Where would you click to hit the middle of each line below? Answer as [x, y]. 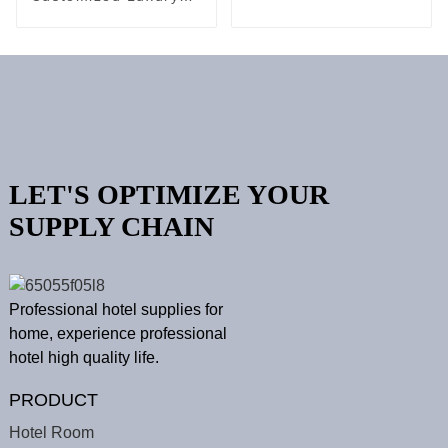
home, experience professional [117, 334]
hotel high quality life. [83, 358]
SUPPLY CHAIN [111, 226]
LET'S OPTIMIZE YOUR [168, 194]
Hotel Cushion [85, 14]
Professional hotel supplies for [115, 310]
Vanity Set [285, 11]
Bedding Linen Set [102, 32]
